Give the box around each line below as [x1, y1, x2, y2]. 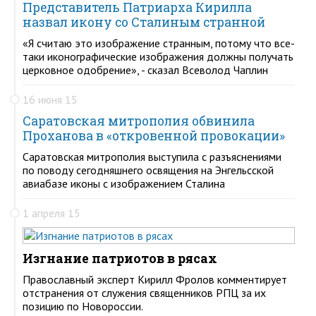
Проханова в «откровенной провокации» [23, 127, 285, 144]
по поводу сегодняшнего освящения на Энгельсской [23, 162, 274, 177]
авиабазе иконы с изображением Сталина [23, 176, 225, 190]
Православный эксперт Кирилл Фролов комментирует [23, 272, 287, 286]
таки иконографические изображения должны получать [23, 49, 293, 63]
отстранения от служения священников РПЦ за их [23, 285, 266, 300]
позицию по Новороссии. [23, 298, 143, 313]
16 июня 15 [23, 92, 78, 107]
